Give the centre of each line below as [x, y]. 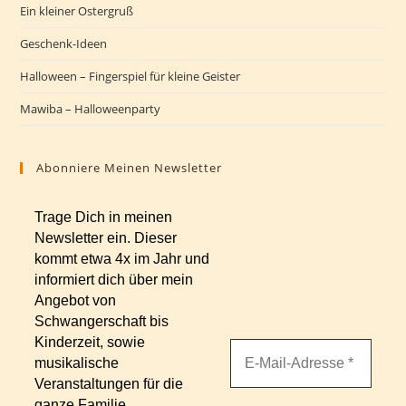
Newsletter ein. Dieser [106, 238]
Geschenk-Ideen [64, 43]
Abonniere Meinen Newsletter [130, 168]
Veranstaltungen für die [109, 384]
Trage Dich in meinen [104, 217]
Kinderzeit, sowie [90, 342]
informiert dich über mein [114, 280]
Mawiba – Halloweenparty [91, 109]
